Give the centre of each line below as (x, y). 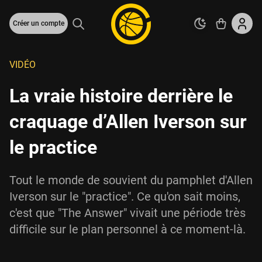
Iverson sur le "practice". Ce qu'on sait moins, (125, 196)
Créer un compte (39, 23)
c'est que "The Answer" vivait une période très (127, 213)
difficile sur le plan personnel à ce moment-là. (127, 229)
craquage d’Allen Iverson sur (128, 122)
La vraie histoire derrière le (121, 96)
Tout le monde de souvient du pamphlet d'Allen (131, 180)
